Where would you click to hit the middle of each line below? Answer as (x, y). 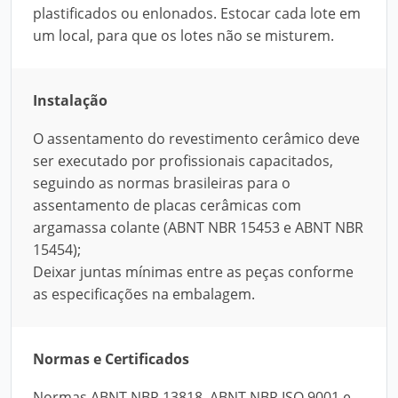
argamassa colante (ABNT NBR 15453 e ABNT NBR (198, 227)
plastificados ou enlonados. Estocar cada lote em (197, 13)
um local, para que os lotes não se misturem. (183, 36)
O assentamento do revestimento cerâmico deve (196, 139)
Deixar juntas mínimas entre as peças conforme (193, 272)
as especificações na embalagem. (144, 294)
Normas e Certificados (111, 359)
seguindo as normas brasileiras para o (162, 183)
